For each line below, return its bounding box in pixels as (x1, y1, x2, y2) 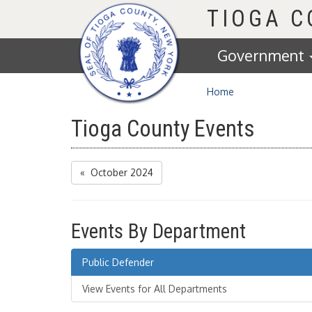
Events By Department (71, 219, 246, 243)
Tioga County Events (71, 116, 255, 142)
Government (217, 46, 308, 65)
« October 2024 (80, 166, 153, 178)
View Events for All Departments (82, 283, 227, 295)
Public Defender (82, 256, 154, 268)
